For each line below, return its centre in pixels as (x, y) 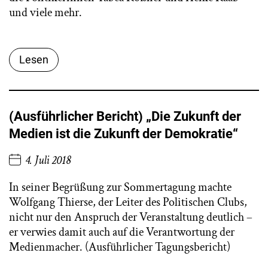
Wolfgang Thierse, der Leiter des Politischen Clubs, (128, 202)
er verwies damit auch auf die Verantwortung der (122, 232)
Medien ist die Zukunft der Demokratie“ (124, 134)
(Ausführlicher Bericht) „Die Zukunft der (125, 117)
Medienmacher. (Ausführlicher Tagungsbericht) (120, 247)
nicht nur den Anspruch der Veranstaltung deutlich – (131, 217)
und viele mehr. (45, 13)
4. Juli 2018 (48, 161)
